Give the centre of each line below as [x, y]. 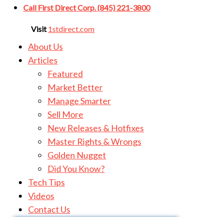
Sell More [65, 114]
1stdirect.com [71, 29]
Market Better [75, 87]
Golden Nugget [77, 155]
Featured [65, 74]
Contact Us [49, 209]
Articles [43, 60]
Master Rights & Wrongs [94, 141]
